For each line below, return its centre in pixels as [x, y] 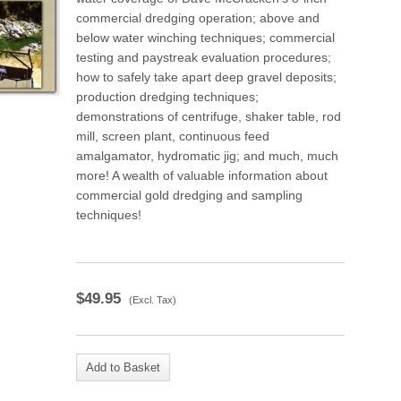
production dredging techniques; [167, 97]
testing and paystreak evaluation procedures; [204, 57]
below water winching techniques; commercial [205, 38]
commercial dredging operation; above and [198, 18]
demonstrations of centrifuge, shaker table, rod [209, 116]
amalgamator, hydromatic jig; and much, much [207, 156]
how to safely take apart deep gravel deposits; [206, 77]
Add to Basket [123, 367]
